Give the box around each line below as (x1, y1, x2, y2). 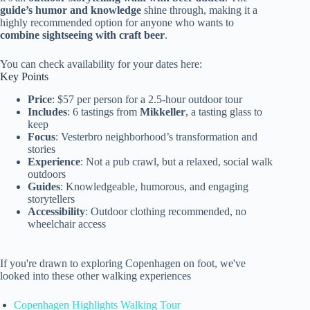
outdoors (28, 167, 66, 180)
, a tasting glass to (185, 105, 262, 118)
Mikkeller (140, 105, 185, 118)
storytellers (28, 192, 75, 205)
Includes (28, 105, 67, 118)
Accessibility (28, 205, 85, 217)
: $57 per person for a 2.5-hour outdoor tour (52, 93, 242, 105)
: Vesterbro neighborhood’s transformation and (55, 130, 257, 143)
